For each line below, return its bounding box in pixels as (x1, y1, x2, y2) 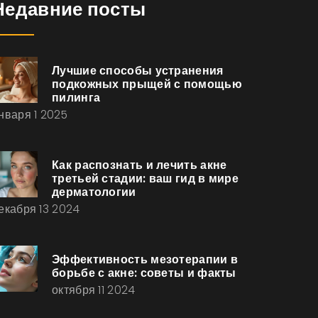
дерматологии (52, 184, 136, 200)
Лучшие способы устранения (52, 62, 224, 79)
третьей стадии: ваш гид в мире (52, 170, 239, 187)
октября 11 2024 (52, 283, 136, 297)
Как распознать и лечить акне (52, 157, 227, 173)
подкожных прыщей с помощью (52, 76, 242, 92)
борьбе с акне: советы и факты (52, 265, 236, 281)
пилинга (52, 89, 101, 106)
